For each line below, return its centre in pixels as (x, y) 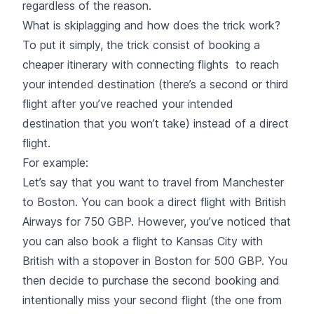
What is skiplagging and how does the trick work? (151, 25)
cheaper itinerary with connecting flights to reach (151, 64)
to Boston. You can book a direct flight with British (154, 202)
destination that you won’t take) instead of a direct (156, 123)
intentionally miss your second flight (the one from (152, 300)
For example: (55, 162)
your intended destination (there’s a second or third (156, 84)
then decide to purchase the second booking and (151, 280)
